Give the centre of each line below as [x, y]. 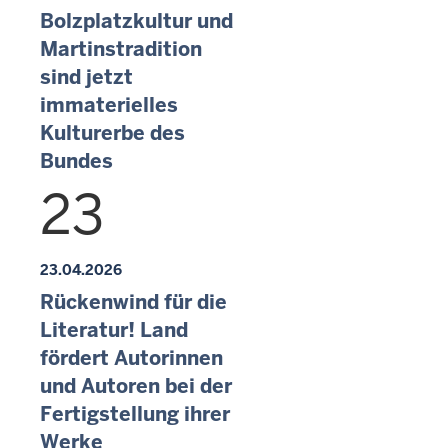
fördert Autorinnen [131, 357]
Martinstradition [121, 49]
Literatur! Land [114, 329]
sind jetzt [86, 77]
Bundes [76, 161]
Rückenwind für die [133, 301]
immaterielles [109, 105]
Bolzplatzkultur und [136, 21]
